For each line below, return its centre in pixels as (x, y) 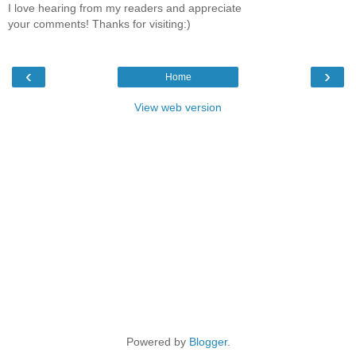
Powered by (157, 342)
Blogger (208, 342)
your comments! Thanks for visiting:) (99, 23)
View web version (178, 108)
